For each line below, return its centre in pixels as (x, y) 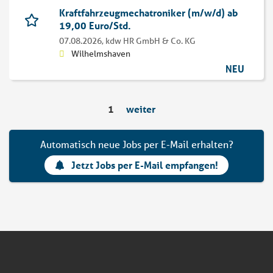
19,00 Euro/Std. (95, 26)
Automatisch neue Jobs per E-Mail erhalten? (136, 144)
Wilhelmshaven (101, 54)
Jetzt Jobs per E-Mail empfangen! (145, 165)
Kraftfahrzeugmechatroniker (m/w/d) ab (148, 13)
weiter (141, 109)
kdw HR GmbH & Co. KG (151, 41)
